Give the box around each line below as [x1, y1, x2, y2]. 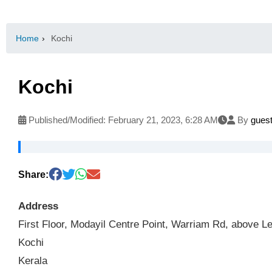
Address [18, 199, 58, 212]
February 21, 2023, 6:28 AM [108, 114, 218, 125]
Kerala [18, 254, 47, 267]
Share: [18, 169, 49, 180]
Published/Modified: [26, 114, 108, 125]
